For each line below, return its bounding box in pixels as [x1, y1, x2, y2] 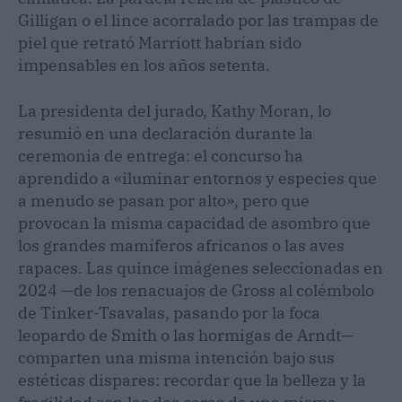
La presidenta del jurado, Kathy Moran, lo [18, 100, 331, 121]
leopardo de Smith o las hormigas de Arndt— [18, 324, 354, 345]
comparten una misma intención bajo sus [18, 346, 335, 368]
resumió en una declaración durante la [18, 122, 313, 144]
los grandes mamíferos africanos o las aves [18, 234, 345, 256]
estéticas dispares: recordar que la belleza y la [18, 369, 366, 390]
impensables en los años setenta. [18, 54, 270, 75]
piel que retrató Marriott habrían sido [18, 31, 301, 53]
